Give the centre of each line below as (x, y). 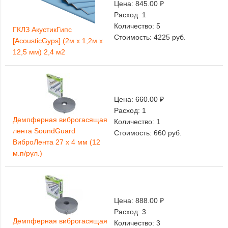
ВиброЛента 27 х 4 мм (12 (56, 142)
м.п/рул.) (27, 153)
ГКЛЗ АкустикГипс (42, 30)
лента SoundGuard (44, 131)
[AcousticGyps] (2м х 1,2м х (58, 41)
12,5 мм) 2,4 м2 (39, 52)
